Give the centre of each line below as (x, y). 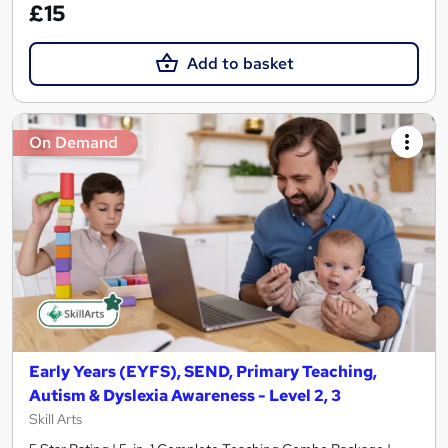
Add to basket (240, 64)
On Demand (73, 143)
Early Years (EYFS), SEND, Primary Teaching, (203, 371)
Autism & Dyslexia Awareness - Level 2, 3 (185, 395)
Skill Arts (55, 418)
